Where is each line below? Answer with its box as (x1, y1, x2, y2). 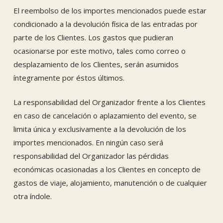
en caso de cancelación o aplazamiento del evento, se (13, 111, 197, 120)
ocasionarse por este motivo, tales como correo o (13, 45, 186, 56)
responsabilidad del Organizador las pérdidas (13, 151, 169, 161)
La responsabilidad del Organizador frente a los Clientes (13, 97, 206, 107)
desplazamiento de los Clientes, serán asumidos (13, 59, 179, 69)
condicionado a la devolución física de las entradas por (13, 18, 198, 29)
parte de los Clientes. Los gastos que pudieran (13, 32, 173, 42)
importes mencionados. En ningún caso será (13, 137, 163, 147)
